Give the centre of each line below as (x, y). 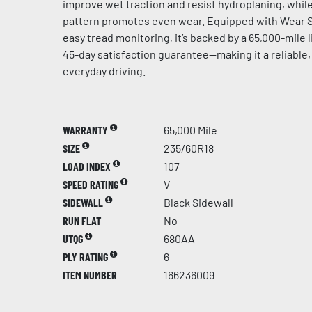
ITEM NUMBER (90, 275)
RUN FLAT (82, 220)
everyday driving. (104, 71)
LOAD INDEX (88, 166)
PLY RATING (86, 257)
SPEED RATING (92, 184)
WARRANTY (86, 130)
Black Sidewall (198, 202)
